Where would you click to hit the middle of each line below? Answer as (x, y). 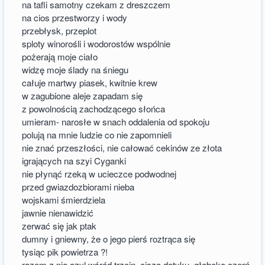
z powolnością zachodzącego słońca (94, 109)
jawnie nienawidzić (58, 213)
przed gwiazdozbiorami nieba (78, 187)
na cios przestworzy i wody (75, 18)
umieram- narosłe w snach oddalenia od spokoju (116, 122)
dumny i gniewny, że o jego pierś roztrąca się (109, 239)
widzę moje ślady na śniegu (75, 70)
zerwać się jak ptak (59, 226)
